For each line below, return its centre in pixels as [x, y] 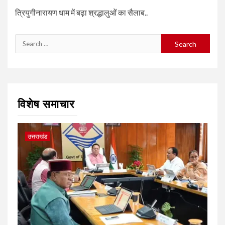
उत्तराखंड [37, 137]
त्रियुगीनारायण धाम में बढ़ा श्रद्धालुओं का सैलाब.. [81, 13]
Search [27, 41]
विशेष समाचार [46, 104]
